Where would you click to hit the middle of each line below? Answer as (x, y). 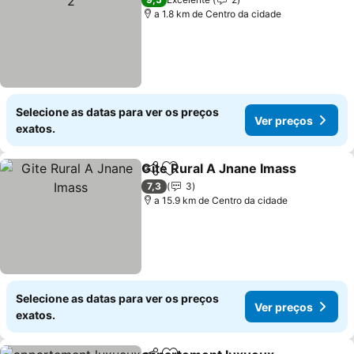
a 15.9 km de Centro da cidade (221, 200)
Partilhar (164, 175)
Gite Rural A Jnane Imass (219, 168)
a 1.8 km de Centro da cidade (218, 14)
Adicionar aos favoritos (239, 177)
